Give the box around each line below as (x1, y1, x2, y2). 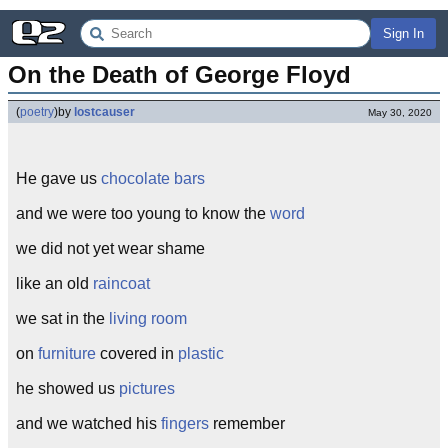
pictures (119, 380, 175, 397)
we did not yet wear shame (16, 240, 205, 257)
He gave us (16, 170, 101, 187)
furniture (38, 345, 96, 362)
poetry (20, 105, 54, 119)
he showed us (16, 380, 119, 397)
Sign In (383, 26, 424, 41)
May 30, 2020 (368, 107, 432, 118)
